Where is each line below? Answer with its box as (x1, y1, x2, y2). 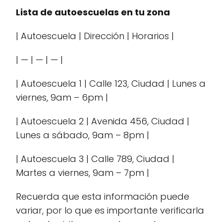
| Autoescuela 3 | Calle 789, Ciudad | (16, 153, 174, 165)
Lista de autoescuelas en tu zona (16, 6, 170, 18)
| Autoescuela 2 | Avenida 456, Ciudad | (16, 115, 189, 127)
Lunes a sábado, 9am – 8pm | (16, 129, 149, 141)
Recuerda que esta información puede (16, 190, 189, 203)
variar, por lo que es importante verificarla (16, 204, 204, 217)
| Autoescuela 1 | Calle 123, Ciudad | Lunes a (16, 77, 206, 90)
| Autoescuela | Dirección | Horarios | (16, 30, 174, 42)
